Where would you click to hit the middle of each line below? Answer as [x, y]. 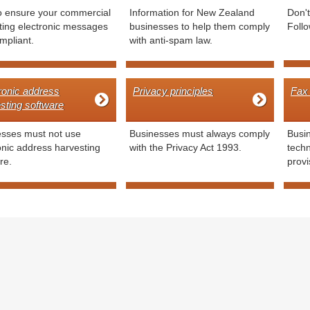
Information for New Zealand [192, 12]
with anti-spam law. [171, 40]
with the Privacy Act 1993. [185, 148]
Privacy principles [173, 91]
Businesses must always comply [200, 134]
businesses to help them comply [200, 26]
